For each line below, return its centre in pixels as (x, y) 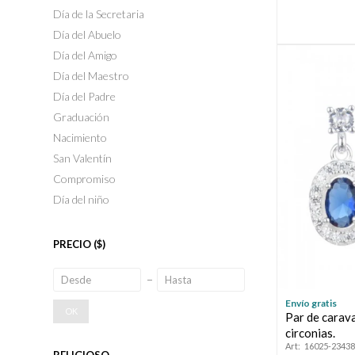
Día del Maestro (92, 76)
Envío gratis (311, 303)
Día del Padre (85, 96)
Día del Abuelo (88, 34)
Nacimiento (80, 137)
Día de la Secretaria (99, 14)
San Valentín (83, 158)
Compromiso (85, 179)
